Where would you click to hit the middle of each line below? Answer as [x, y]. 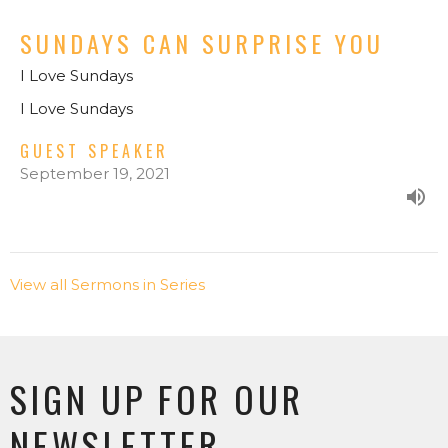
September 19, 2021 [95, 174]
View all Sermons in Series [107, 285]
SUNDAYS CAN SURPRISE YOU [202, 43]
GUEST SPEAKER [94, 151]
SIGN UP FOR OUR [157, 399]
